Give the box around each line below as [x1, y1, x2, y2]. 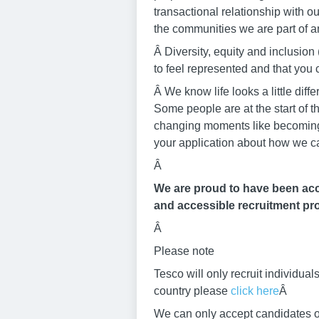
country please [154, 285, 231, 297]
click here [231, 285, 279, 297]
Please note [154, 245, 214, 257]
